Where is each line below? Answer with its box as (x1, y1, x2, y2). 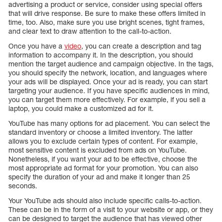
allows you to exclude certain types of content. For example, (8, 136, 198, 145)
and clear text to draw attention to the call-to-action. (8, 26, 171, 35)
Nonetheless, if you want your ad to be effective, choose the (8, 154, 197, 163)
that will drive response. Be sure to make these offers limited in (8, 8, 206, 17)
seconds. (8, 181, 37, 190)
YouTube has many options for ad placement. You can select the (8, 118, 210, 127)
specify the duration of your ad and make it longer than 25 (8, 172, 190, 181)
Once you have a (8, 41, 64, 50)
